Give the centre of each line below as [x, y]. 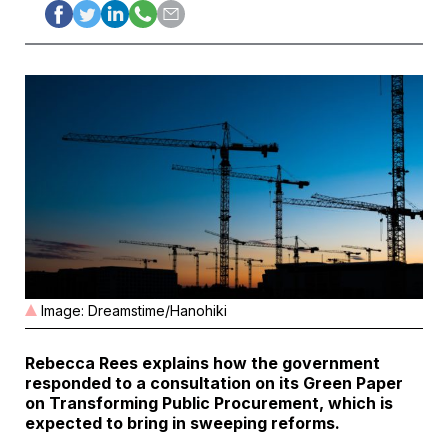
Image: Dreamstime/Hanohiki [134, 311]
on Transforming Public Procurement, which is [209, 403]
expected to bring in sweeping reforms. [182, 423]
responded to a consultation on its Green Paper [214, 383]
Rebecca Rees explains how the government [202, 363]
